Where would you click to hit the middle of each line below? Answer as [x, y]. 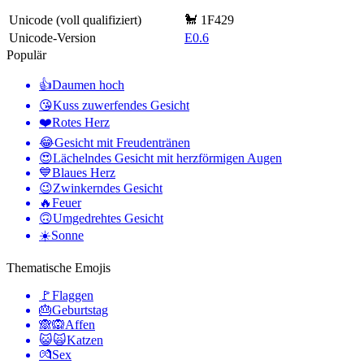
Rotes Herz [81, 122]
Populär [26, 54]
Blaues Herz [84, 172]
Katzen [85, 340]
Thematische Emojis [58, 267]
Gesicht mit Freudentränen [122, 142]
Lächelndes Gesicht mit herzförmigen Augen [167, 158]
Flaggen [73, 295]
